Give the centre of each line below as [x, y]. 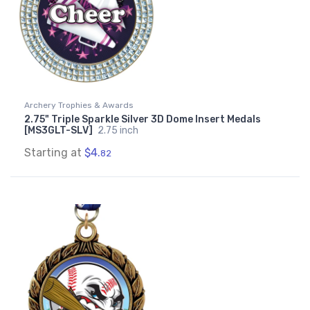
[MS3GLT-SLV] [60, 131]
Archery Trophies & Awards [79, 106]
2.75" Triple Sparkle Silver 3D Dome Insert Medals [143, 120]
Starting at [54, 153]
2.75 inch [118, 131]
